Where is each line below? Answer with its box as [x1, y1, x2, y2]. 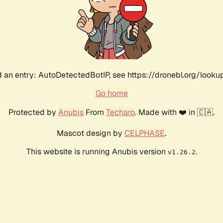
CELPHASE [124, 128, 165, 139]
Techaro [106, 107, 135, 118]
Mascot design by [57, 128, 124, 139]
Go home [95, 88, 128, 99]
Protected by [8, 107, 58, 118]
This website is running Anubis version [26, 146, 168, 157]
